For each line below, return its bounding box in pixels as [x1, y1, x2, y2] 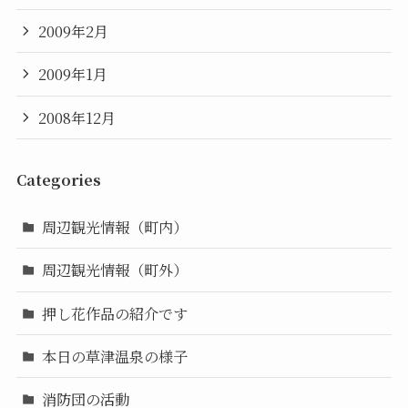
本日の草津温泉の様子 [42, 344, 189, 367]
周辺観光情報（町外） [42, 259, 189, 281]
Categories [15, 168, 101, 190]
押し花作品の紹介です [42, 301, 189, 324]
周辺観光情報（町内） [42, 216, 189, 239]
